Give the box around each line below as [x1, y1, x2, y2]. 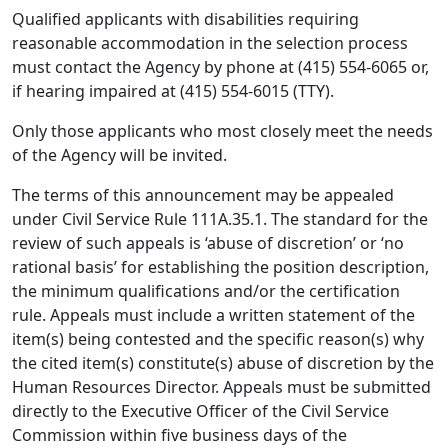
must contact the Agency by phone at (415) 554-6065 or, [12, 56, 429, 78]
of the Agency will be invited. [12, 144, 227, 166]
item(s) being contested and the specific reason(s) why [12, 328, 424, 350]
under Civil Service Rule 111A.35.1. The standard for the [12, 208, 428, 230]
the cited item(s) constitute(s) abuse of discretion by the [12, 352, 434, 374]
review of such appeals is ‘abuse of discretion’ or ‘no [12, 232, 404, 254]
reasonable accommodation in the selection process [12, 32, 408, 54]
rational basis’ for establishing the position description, [12, 256, 429, 278]
